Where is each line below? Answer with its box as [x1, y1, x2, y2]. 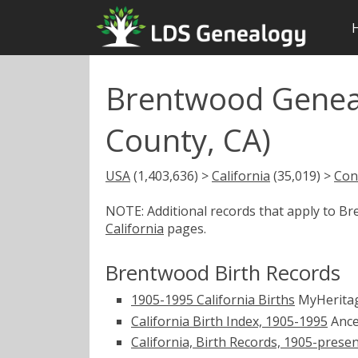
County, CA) [105, 118, 271, 161]
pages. [164, 219, 206, 237]
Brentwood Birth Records [105, 258, 340, 287]
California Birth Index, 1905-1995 [131, 312, 328, 330]
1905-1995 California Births [131, 290, 295, 308]
